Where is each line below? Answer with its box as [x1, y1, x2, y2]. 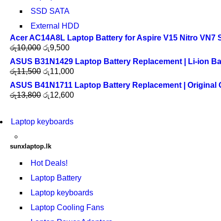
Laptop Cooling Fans [31, 203, 104, 212]
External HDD [31, 22, 79, 30]
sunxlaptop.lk [10, 143, 51, 150]
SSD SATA [31, 7, 70, 15]
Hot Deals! [31, 159, 68, 167]
